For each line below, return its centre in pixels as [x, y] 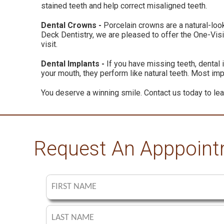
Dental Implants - [73, 64]
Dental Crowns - [71, 25]
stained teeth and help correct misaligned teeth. [124, 6]
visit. [49, 44]
